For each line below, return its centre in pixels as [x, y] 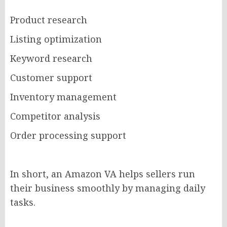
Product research [49, 20]
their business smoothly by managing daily [108, 188]
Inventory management [63, 97]
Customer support [51, 78]
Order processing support [68, 136]
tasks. [23, 202]
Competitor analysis [55, 116]
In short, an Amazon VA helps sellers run [103, 174]
